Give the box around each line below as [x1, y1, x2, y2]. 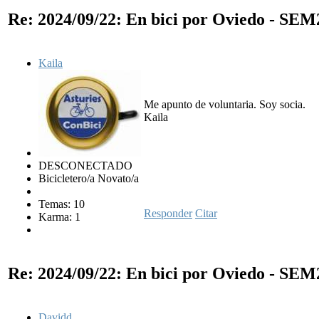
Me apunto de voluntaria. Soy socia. [144, 98, 305, 110]
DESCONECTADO [38, 159, 132, 172]
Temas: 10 [38, 197, 85, 210]
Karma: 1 [38, 210, 80, 223]
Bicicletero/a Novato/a [38, 172, 139, 184]
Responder [144, 206, 192, 219]
